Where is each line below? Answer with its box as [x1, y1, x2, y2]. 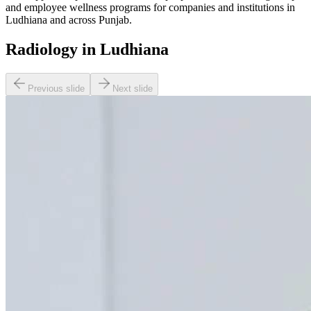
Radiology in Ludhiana [6, 40, 169, 58]
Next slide [112, 83, 153, 94]
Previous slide [28, 83, 85, 94]
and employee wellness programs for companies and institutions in [6, 1, 295, 14]
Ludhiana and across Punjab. [6, 14, 132, 26]
